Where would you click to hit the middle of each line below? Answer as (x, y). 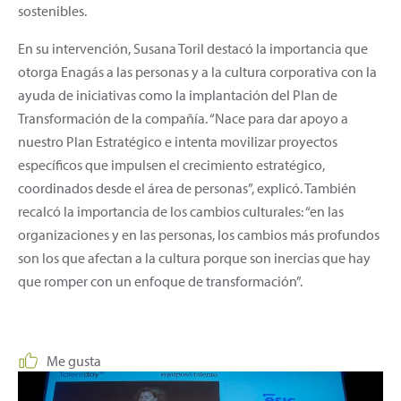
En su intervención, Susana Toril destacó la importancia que (193, 48)
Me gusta (74, 360)
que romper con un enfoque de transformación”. (160, 281)
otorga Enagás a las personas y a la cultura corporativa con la (197, 71)
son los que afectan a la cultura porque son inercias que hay (194, 257)
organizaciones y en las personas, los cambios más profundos (199, 234)
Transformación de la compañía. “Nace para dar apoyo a (183, 118)
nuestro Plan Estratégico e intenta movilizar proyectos (178, 141)
